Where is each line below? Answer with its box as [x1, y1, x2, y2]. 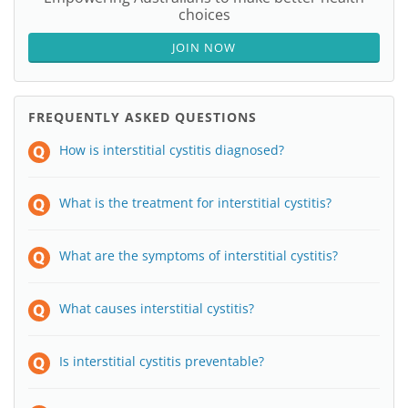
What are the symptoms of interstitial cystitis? [59, 247, 338, 264]
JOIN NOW [172, 39, 236, 56]
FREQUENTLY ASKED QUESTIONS [28, 108, 257, 126]
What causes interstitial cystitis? [59, 300, 254, 317]
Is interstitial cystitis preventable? [59, 352, 264, 370]
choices [178, 5, 230, 25]
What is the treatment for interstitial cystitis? [59, 194, 331, 211]
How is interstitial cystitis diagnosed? [59, 141, 284, 158]
